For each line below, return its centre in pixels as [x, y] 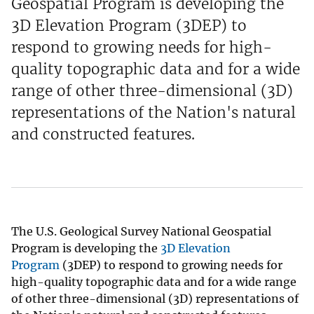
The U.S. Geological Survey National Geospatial [141, 231]
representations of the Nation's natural [153, 112]
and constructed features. [103, 134]
